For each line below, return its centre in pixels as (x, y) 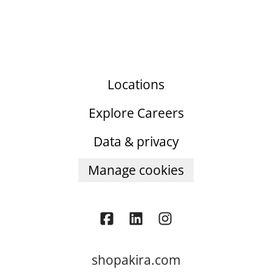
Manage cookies (136, 170)
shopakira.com (136, 260)
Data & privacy (136, 141)
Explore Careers (136, 113)
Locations (136, 84)
